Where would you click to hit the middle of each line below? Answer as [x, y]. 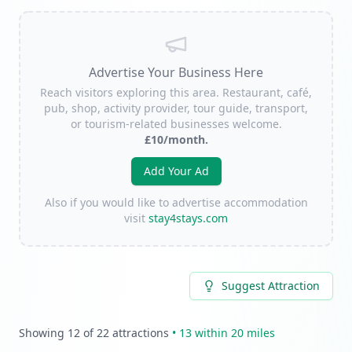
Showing [43, 333]
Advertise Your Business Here [176, 72]
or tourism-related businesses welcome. [176, 124]
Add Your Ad [176, 171]
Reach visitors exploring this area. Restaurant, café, [176, 92]
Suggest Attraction [271, 286]
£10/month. [176, 139]
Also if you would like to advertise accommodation [176, 202]
